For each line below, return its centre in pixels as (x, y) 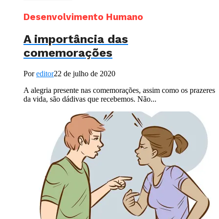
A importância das (76, 39)
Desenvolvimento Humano (83, 17)
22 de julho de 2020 (85, 73)
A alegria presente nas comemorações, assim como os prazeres (119, 90)
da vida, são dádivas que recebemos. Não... (90, 99)
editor (45, 73)
